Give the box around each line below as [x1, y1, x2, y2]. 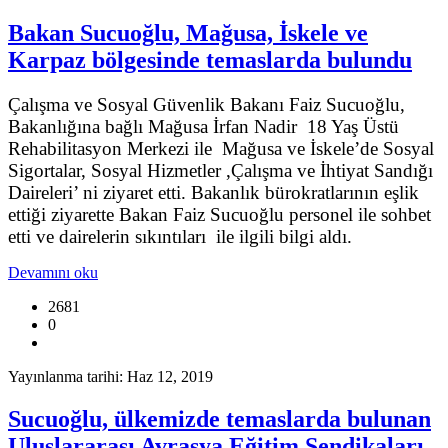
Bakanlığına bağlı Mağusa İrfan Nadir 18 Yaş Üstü [8, 116, 399, 138]
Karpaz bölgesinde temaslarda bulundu [8, 47, 412, 74]
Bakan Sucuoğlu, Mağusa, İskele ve [8, 20, 368, 47]
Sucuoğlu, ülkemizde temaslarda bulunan [8, 405, 431, 432]
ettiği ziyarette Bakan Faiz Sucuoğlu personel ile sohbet [8, 204, 431, 226]
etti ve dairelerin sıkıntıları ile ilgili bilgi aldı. [8, 226, 352, 248]
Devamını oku [8, 264, 98, 282]
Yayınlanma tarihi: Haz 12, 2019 [8, 368, 213, 386]
